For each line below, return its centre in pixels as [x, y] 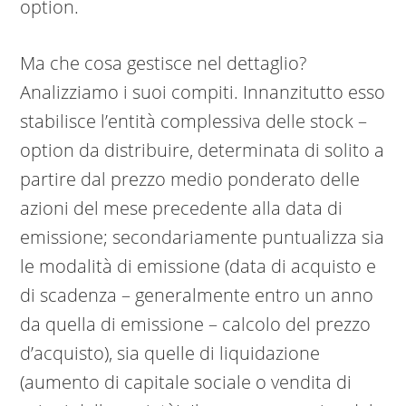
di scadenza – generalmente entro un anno [197, 295]
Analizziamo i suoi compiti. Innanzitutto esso [203, 92]
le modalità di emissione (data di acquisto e [198, 266]
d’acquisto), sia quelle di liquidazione [170, 353]
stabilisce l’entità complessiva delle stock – [194, 121]
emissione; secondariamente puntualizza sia [203, 237]
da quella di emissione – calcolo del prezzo [196, 324]
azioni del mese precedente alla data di [182, 208]
